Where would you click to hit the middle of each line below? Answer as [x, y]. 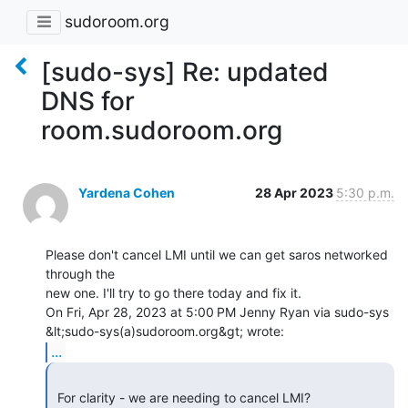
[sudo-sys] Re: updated [185, 71]
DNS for [88, 101]
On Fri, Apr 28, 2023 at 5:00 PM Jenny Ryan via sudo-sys [217, 311]
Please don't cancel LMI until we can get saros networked [217, 254]
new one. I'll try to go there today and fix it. [173, 292]
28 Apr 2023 [296, 192]
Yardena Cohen [127, 192]
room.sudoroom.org [162, 130]
